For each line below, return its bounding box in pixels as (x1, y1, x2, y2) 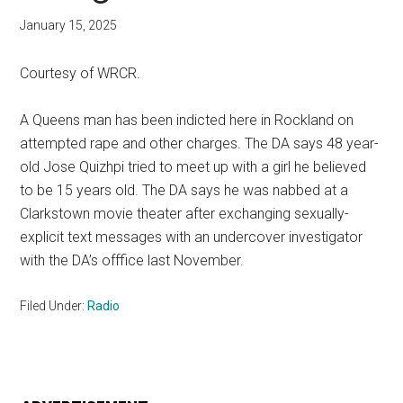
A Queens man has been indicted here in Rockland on (20, 112, 354, 129)
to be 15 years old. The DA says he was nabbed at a (20, 182, 349, 199)
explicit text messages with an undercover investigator (20, 228, 363, 246)
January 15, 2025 (20, 18, 118, 32)
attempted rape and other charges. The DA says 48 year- (20, 135, 380, 152)
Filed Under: (20, 299, 88, 313)
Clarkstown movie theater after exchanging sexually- (20, 205, 350, 222)
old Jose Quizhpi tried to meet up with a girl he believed (20, 158, 367, 175)
